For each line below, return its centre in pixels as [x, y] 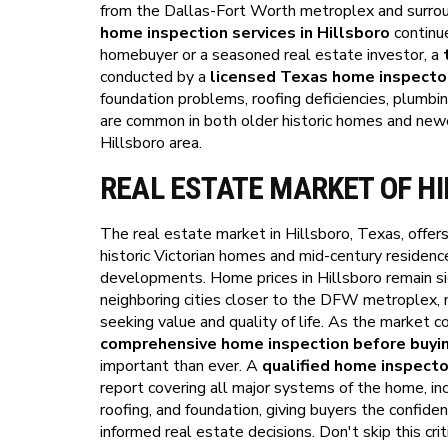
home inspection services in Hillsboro [245, 33]
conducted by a [155, 77]
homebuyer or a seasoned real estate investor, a [271, 55]
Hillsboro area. [151, 143]
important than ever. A [181, 366]
